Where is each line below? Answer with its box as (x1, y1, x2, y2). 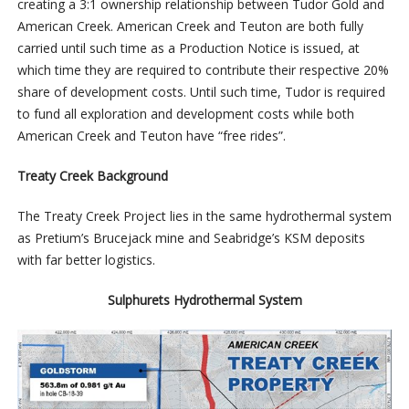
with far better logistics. (16, 250, 155, 268)
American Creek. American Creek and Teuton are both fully (16, 16, 363, 35)
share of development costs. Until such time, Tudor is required (16, 82, 385, 100)
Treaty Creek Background (16, 166, 168, 184)
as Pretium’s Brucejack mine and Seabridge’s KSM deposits (16, 228, 365, 246)
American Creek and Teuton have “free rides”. (16, 126, 286, 144)
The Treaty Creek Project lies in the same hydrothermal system (16, 206, 392, 225)
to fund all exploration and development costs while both (16, 104, 354, 122)
